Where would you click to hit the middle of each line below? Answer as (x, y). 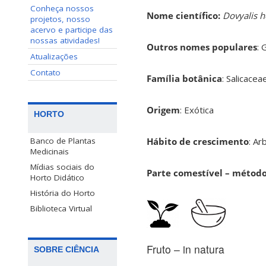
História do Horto (63, 193)
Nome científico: (183, 16)
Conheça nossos (62, 8)
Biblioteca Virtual (61, 209)
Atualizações (54, 56)
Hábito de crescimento (198, 142)
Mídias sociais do (62, 167)
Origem (163, 110)
